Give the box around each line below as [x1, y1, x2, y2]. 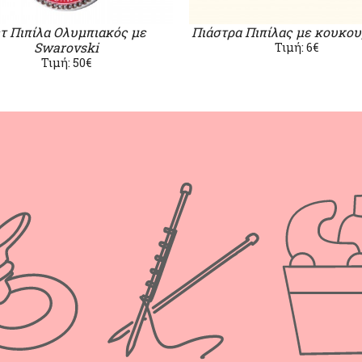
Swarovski [33, 39, 99, 56]
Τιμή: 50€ [40, 55, 91, 70]
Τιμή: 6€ [274, 40, 318, 55]
